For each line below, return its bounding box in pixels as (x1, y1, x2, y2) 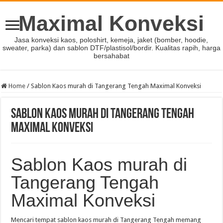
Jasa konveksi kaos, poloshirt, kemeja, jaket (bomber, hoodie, (14, 36, 209, 44)
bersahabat (93, 52, 129, 60)
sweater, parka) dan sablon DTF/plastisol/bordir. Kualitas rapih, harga (2, 44, 221, 52)
